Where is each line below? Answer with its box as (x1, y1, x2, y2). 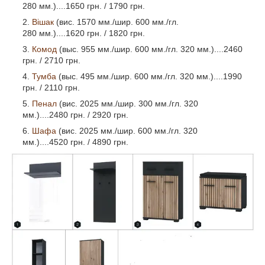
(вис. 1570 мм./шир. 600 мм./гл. (54, 17, 179, 27)
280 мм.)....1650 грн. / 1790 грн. (22, 1, 145, 11)
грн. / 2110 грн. (22, 83, 80, 93)
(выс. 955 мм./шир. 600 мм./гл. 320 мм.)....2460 (59, 44, 243, 54)
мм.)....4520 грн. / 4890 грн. (22, 137, 128, 147)
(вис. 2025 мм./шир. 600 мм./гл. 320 (56, 126, 198, 136)
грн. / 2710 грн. (22, 56, 80, 66)
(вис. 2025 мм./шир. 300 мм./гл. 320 (57, 99, 198, 109)
